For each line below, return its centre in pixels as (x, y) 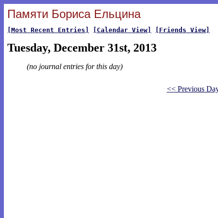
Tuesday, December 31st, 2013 (82, 48)
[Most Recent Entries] (48, 30)
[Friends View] (182, 30)
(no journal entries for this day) (75, 66)
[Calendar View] (122, 30)
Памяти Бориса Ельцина (74, 14)
